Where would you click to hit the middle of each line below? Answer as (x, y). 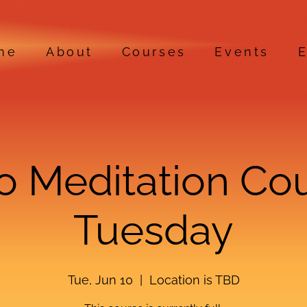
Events (242, 51)
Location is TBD (194, 280)
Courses (154, 51)
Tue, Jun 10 (100, 280)
